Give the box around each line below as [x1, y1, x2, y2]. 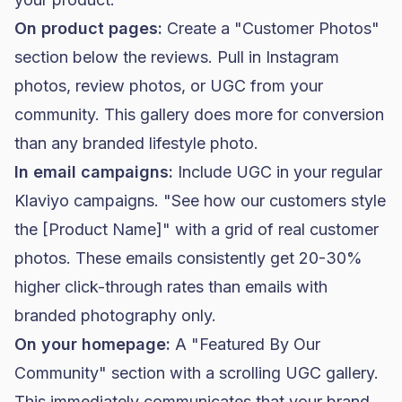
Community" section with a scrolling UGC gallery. [14, 363, 379, 382]
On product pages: [14, 19, 162, 38]
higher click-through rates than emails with [14, 277, 328, 296]
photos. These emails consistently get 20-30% [14, 249, 363, 267]
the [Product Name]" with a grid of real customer [14, 220, 379, 239]
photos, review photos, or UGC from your [14, 76, 323, 95]
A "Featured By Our [170, 335, 320, 354]
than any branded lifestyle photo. [14, 134, 258, 153]
